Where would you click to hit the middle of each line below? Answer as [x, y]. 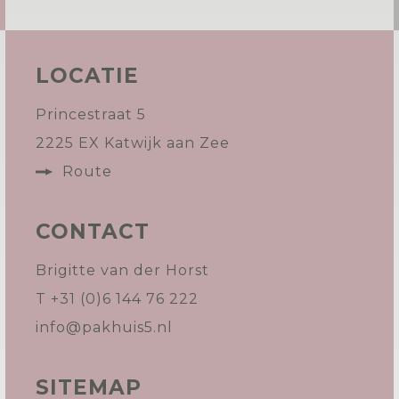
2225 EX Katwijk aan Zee [133, 143]
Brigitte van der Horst [122, 270]
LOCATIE [87, 76]
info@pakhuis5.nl [104, 327]
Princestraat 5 [91, 114]
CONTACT [93, 232]
